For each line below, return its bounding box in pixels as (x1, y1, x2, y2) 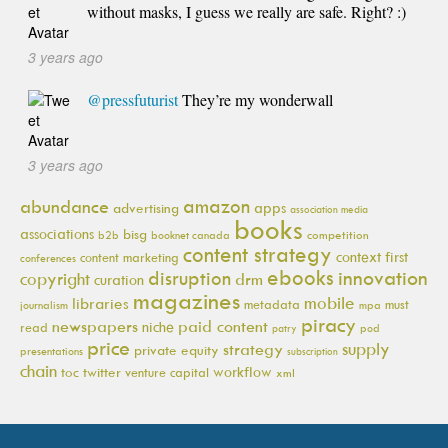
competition (307, 226, 369, 242)
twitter (83, 362, 121, 380)
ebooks (267, 263, 334, 291)
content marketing (80, 248, 179, 265)
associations (20, 223, 94, 243)
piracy (301, 311, 356, 337)
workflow (213, 361, 272, 381)
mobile (304, 291, 355, 314)
